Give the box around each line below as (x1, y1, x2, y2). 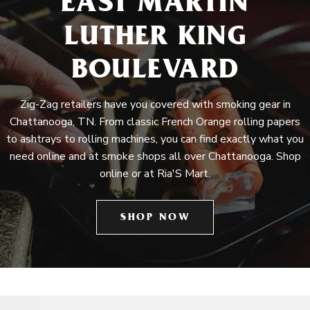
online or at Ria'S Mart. (100, 166, 210, 181)
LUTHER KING (64, 25, 246, 53)
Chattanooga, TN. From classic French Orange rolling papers (10, 114, 300, 129)
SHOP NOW (120, 213, 190, 224)
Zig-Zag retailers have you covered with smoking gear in (19, 97, 291, 112)
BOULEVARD (71, 58, 239, 86)
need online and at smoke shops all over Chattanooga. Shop (9, 149, 301, 164)
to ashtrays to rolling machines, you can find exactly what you (6, 131, 304, 147)
